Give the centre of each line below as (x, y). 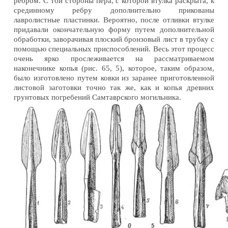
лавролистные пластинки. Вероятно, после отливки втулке (114, 20)
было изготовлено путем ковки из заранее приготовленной (114, 78)
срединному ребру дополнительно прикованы (114, 10)
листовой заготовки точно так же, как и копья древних (114, 87)
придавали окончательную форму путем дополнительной (114, 29)
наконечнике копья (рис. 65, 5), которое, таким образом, (114, 68)
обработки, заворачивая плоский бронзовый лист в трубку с (114, 39)
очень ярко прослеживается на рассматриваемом (114, 58)
